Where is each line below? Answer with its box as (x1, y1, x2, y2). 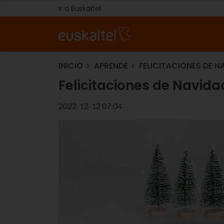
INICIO (58, 60, 83, 71)
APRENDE (94, 60, 128, 71)
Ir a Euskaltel (58, 3, 101, 13)
